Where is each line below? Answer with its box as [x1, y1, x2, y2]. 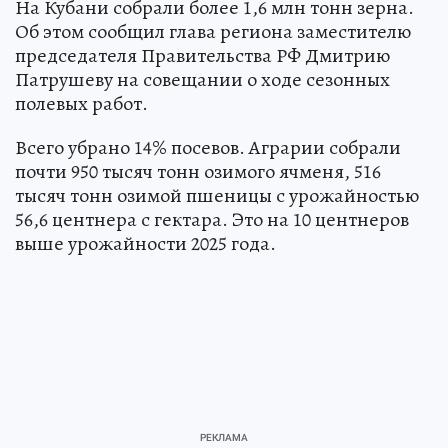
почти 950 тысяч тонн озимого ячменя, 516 [15, 157, 381, 185]
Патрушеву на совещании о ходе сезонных [15, 65, 390, 93]
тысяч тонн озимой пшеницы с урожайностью [15, 181, 419, 209]
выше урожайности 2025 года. [15, 229, 276, 257]
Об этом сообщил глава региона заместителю [15, 17, 411, 45]
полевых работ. [15, 89, 148, 117]
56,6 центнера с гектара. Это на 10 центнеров [15, 205, 409, 233]
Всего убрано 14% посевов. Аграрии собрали [15, 133, 401, 161]
